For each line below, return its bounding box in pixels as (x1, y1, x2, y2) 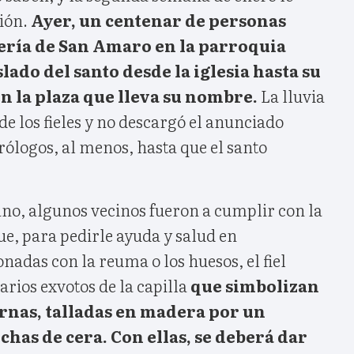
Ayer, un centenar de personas (31, 7, 286, 32)
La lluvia (261, 83, 325, 107)
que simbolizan (190, 273, 319, 297)
